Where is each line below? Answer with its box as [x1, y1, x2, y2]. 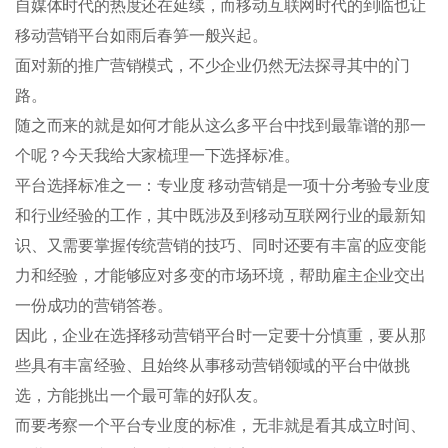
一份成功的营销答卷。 [15, 294, 174, 316]
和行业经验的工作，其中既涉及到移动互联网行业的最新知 [15, 204, 426, 226]
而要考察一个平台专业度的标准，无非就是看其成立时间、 [15, 414, 426, 436]
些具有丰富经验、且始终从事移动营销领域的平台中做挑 [15, 354, 410, 376]
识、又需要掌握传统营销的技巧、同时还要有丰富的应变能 [15, 234, 426, 256]
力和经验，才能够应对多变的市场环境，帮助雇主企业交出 [15, 264, 426, 286]
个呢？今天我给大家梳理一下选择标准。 [15, 144, 300, 166]
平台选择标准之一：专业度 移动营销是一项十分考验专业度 [15, 174, 430, 196]
